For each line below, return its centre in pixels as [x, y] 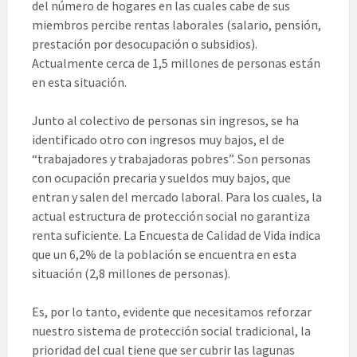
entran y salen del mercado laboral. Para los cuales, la [177, 197]
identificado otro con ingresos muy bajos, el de [158, 140]
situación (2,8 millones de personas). [131, 274]
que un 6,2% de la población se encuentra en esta [164, 255]
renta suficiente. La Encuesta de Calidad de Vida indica [176, 235]
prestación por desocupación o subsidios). [145, 44]
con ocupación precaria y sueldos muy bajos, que [161, 178]
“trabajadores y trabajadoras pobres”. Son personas [171, 159]
